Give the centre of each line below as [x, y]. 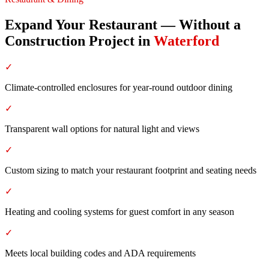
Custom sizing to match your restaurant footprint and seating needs [131, 170]
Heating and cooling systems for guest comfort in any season [119, 211]
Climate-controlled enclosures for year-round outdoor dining [119, 87]
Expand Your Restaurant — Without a [123, 24]
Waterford [186, 41]
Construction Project [70, 41]
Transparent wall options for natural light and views [102, 128]
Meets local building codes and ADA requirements [100, 253]
